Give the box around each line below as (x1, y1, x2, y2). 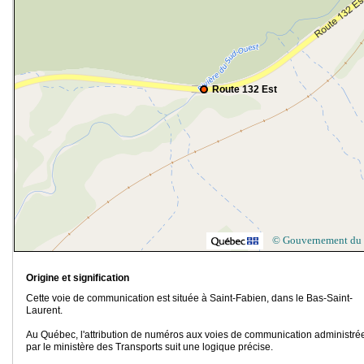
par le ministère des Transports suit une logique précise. (26, 341, 273, 353)
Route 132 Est (212, 84, 277, 96)
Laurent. (26, 305, 65, 317)
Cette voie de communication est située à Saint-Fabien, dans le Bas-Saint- (26, 292, 353, 305)
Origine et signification (26, 272, 129, 284)
